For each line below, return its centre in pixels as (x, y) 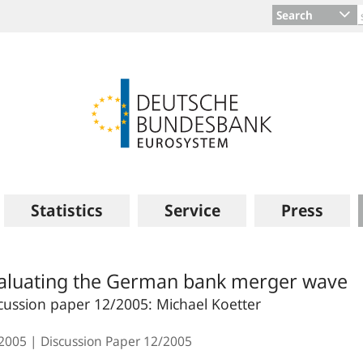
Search (295, 15)
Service (192, 210)
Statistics (66, 210)
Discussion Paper (92, 341)
